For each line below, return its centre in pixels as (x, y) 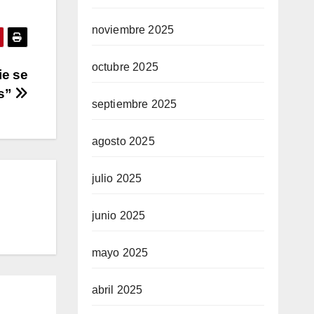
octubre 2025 (125, 67)
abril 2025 (117, 290)
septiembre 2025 (134, 104)
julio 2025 (117, 179)
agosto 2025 (123, 142)
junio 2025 (118, 216)
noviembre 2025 (133, 30)
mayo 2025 (120, 253)
